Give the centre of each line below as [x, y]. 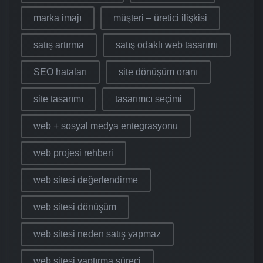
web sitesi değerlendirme [86, 180]
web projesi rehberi [73, 153]
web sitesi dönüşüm [75, 207]
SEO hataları [60, 72]
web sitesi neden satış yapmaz [97, 234]
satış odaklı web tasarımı [167, 45]
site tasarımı [58, 99]
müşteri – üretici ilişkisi [160, 18]
